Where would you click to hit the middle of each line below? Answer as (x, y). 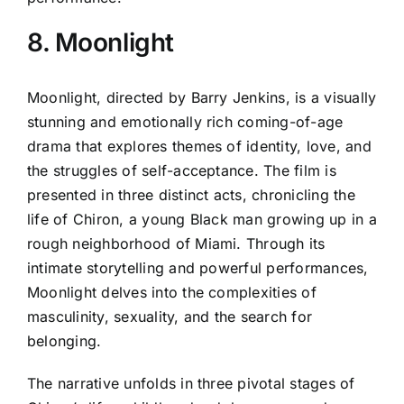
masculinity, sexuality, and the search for (170, 317)
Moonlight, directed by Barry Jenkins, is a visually (202, 98)
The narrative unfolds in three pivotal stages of (191, 384)
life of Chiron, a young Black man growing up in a (202, 220)
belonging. (64, 341)
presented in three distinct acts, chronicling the (191, 195)
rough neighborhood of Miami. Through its (176, 244)
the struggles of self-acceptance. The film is (182, 171)
